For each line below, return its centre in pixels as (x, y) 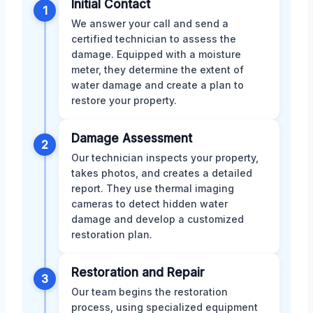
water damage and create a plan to (158, 85)
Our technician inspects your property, (165, 158)
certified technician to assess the (154, 39)
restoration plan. (112, 235)
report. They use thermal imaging (153, 189)
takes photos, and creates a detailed (162, 173)
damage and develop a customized (158, 219)
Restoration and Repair (138, 273)
